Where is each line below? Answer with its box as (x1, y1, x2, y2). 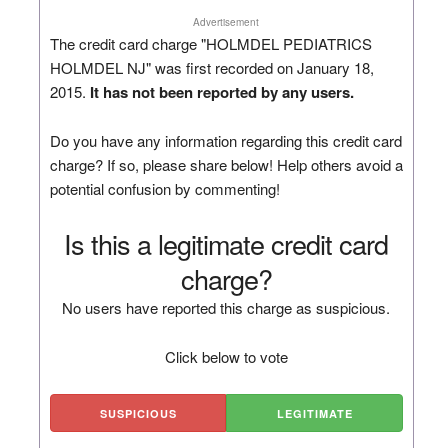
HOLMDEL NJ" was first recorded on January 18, (49, 56, 374, 78)
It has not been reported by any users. (89, 80, 354, 103)
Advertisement (193, 14, 260, 29)
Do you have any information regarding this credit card (49, 129, 402, 151)
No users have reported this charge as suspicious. (62, 296, 391, 318)
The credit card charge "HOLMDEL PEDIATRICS (49, 32, 372, 54)
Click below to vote (164, 345, 288, 367)
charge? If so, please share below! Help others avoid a (49, 153, 403, 175)
